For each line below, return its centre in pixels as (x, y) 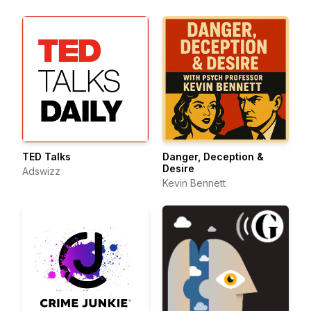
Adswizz (41, 171)
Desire (178, 168)
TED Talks (47, 157)
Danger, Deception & (213, 157)
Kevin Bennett (194, 183)
